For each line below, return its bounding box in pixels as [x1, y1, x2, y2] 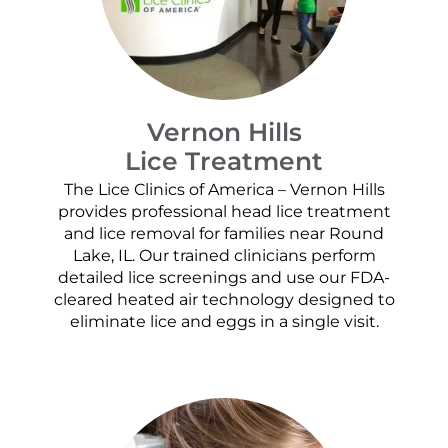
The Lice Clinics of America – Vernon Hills [63, 180, 385, 200]
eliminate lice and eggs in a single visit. [69, 312, 379, 332]
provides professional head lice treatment [57, 202, 391, 222]
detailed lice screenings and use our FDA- [58, 268, 390, 288]
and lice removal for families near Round [64, 224, 384, 244]
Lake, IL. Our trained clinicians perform [72, 246, 376, 266]
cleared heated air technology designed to [53, 290, 395, 310]
